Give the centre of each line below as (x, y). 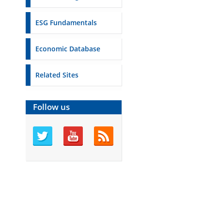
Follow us (52, 107)
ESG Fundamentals (66, 23)
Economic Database (68, 49)
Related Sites (57, 75)
